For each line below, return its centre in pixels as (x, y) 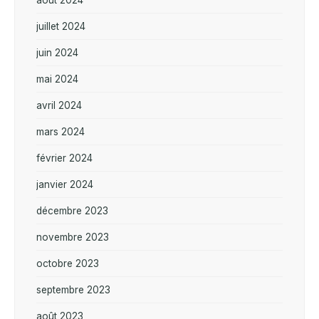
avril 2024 (59, 105)
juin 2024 (57, 52)
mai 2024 (57, 79)
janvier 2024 (65, 184)
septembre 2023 (73, 289)
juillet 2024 (61, 26)
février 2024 (64, 158)
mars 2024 (61, 131)
